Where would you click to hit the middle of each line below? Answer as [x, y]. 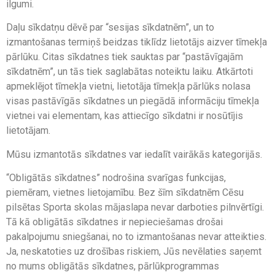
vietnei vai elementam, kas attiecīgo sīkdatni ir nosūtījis [125, 116]
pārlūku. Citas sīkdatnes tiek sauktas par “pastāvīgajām [125, 57]
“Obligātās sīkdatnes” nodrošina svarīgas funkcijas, [116, 178]
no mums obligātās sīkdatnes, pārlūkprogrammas [113, 266]
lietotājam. [28, 131]
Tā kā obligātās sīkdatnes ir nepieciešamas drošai [114, 222]
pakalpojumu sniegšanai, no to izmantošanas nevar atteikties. [136, 237]
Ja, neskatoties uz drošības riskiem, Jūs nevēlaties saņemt [134, 252]
